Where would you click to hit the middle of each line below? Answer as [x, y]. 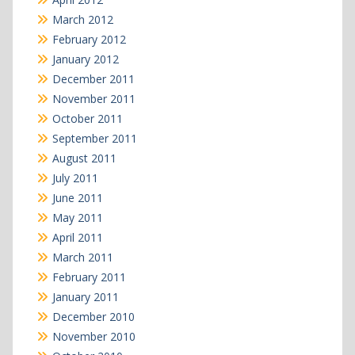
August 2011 [84, 158]
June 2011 [77, 197]
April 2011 [77, 237]
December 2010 [93, 316]
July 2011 [75, 177]
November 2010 [94, 336]
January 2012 [85, 59]
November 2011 [94, 98]
